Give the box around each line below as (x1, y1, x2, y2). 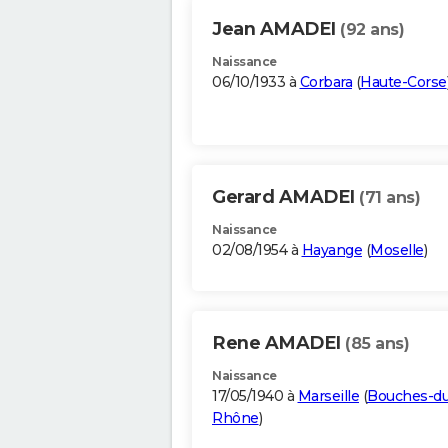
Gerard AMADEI (212, 186, 359, 209)
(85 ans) (345, 334, 409, 354)
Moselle (370, 241, 424, 260)
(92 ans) (340, 20, 404, 40)
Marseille (297, 387, 359, 406)
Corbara (299, 73, 352, 92)
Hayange (301, 241, 362, 260)
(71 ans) (359, 188, 420, 208)
